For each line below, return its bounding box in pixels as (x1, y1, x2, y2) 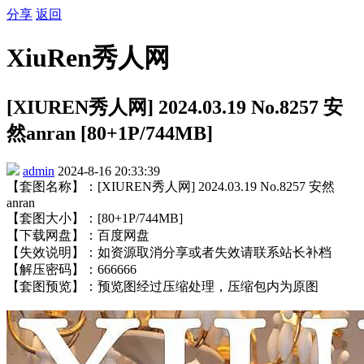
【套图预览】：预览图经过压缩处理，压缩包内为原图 (6, 279, 318, 293)
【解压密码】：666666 (6, 262, 136, 276)
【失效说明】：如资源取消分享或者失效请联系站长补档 (6, 245, 331, 259)
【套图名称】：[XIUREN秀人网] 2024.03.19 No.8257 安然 (6, 179, 335, 193)
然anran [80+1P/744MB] (6, 122, 213, 144)
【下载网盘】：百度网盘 (6, 227, 149, 242)
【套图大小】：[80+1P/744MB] (6, 210, 183, 225)
